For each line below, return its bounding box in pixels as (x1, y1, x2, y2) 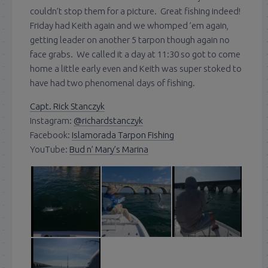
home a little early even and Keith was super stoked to (30, 63, 242, 74)
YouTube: (30, 144, 69, 154)
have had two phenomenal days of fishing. (30, 77, 195, 88)
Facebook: (30, 129, 72, 140)
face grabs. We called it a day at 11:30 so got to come (30, 48, 240, 59)
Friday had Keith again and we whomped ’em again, (30, 20, 229, 31)
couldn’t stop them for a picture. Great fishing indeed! (30, 5, 242, 16)
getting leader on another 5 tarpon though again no (30, 34, 230, 45)
